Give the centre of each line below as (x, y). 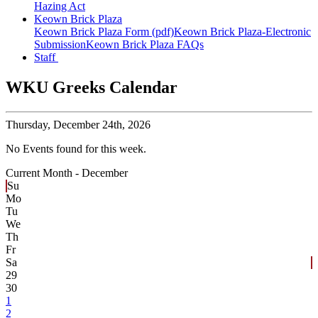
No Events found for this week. (76, 149)
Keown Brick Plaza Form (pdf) (104, 32)
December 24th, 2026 (100, 125)
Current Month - (44, 173)
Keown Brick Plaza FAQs (145, 45)
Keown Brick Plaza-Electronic (242, 32)
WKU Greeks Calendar (92, 88)
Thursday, (28, 125)
